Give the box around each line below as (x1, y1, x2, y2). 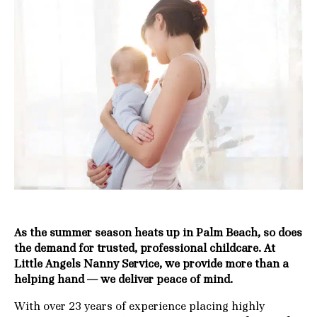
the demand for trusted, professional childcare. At (14, 241, 275, 256)
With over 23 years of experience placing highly (14, 299, 265, 314)
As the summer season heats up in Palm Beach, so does (14, 226, 302, 241)
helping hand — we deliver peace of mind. (14, 272, 233, 287)
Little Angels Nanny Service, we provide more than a (14, 257, 289, 272)
